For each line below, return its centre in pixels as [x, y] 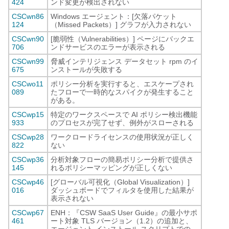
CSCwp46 [28, 182]
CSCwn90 [28, 39]
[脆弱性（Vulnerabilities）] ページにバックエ [122, 39]
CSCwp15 [28, 114]
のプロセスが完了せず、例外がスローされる [122, 123]
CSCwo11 [28, 84]
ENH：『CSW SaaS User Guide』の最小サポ [124, 213]
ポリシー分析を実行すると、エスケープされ [122, 84]
